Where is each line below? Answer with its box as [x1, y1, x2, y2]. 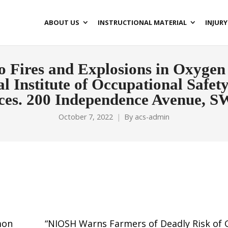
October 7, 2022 [59, 112, 113, 122]
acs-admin [135, 112, 169, 122]
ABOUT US [44, 18, 79, 27]
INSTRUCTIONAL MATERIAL [98, 18, 187, 27]
